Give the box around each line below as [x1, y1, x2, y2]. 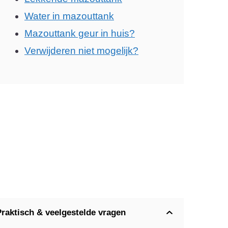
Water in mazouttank [24, 10, 114, 21]
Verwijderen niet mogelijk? [24, 45, 138, 56]
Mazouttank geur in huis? [24, 27, 135, 39]
